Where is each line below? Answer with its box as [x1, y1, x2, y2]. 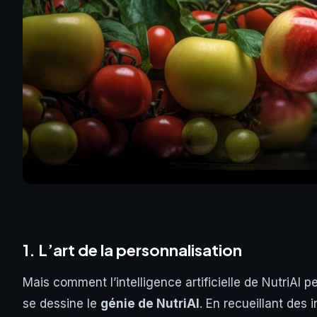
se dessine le [23, 296, 100, 311]
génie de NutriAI [100, 296, 200, 311]
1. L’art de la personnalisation [23, 239, 242, 260]
